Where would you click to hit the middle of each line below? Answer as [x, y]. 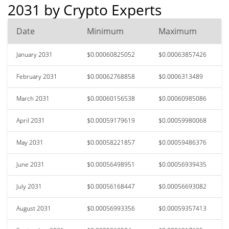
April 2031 [31, 120]
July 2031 [29, 186]
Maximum [178, 31]
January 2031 [35, 54]
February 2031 [37, 76]
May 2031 [30, 142]
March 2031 [33, 98]
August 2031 [34, 208]
